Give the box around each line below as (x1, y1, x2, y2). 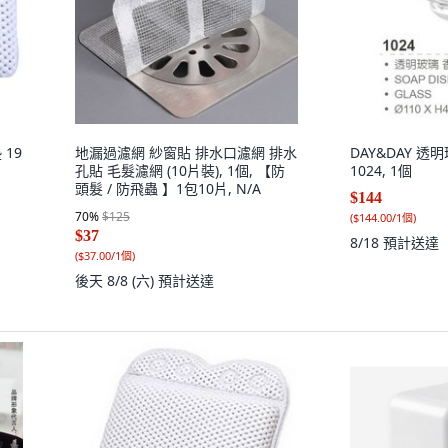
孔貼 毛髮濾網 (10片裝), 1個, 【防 (75, 161, 285, 180)
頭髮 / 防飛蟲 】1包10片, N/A (75, 179, 261, 198)
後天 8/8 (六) (75, 271, 158, 290)
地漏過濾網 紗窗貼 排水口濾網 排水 (75, 143, 297, 162)
